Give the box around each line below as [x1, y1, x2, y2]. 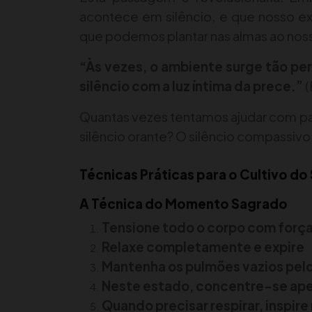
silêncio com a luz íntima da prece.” [79, 78, 303, 95]
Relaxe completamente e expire [102, 239, 304, 256]
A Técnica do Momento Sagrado [79, 196, 288, 212]
